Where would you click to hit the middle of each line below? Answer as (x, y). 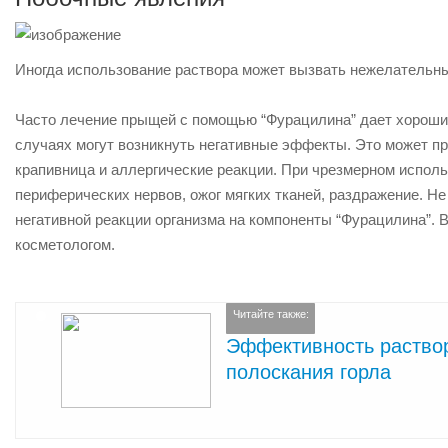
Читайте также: (270, 314)
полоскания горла (308, 371)
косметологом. (65, 244)
